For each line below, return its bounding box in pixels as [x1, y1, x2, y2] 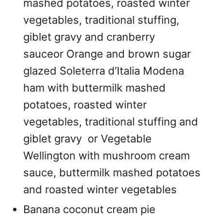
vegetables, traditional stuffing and [23, 115, 198, 128]
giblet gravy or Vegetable [23, 132, 152, 145]
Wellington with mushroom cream [23, 149, 190, 162]
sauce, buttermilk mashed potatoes [23, 166, 201, 179]
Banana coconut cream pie [23, 203, 155, 216]
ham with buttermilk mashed [23, 81, 166, 94]
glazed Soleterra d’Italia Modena [23, 64, 184, 77]
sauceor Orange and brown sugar [23, 47, 191, 60]
